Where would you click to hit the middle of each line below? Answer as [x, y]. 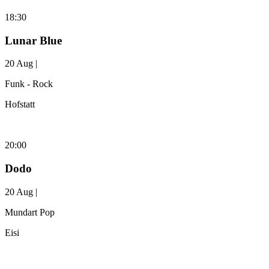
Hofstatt [20, 104]
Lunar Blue [33, 40]
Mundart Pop [30, 212]
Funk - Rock [29, 84]
